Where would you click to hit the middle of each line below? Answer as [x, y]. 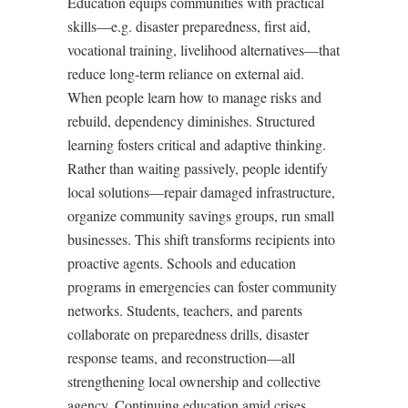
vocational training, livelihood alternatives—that [204, 50]
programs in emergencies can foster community [202, 286]
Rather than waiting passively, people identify [198, 168]
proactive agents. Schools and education [182, 263]
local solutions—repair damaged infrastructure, [201, 192]
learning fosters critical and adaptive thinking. [197, 144]
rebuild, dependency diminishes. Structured [191, 121]
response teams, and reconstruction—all [181, 357]
